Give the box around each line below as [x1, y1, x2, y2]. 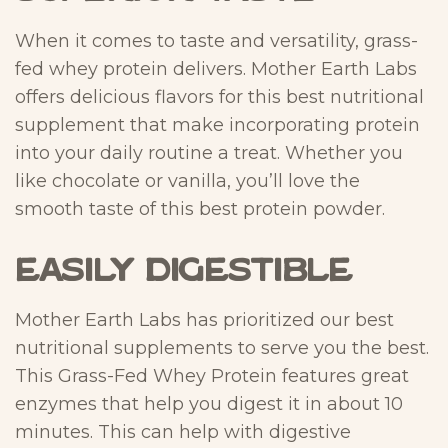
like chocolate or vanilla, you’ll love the [15, 169, 360, 192]
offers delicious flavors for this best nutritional [15, 85, 424, 108]
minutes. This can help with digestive [15, 421, 351, 443]
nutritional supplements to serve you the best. [15, 337, 429, 359]
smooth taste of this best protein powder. [15, 197, 390, 220]
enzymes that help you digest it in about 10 [15, 393, 403, 415]
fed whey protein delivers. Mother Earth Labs [15, 57, 417, 80]
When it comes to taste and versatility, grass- [15, 29, 418, 52]
